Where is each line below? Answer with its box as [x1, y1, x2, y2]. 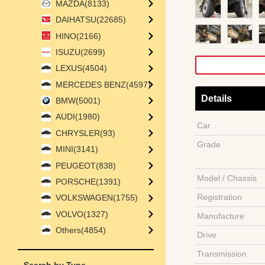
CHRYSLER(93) [56, 128, 115, 138]
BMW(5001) [56, 96, 101, 106]
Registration [197, 192, 242, 202]
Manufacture [197, 211, 244, 221]
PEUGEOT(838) [56, 160, 116, 170]
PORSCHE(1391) [56, 177, 121, 187]
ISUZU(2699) [56, 47, 105, 57]
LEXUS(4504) [56, 63, 107, 73]
